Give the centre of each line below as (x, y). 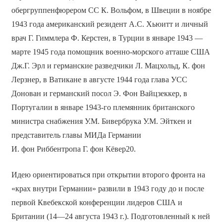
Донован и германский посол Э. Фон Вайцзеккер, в (99, 93)
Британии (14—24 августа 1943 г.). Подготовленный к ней (111, 216)
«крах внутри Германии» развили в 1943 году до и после (108, 188)
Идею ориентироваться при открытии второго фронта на (108, 174)
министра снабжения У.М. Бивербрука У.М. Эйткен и (101, 121)
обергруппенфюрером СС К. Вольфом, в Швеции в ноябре (111, 10)
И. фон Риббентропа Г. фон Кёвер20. (73, 149)
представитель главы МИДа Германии (76, 135)
